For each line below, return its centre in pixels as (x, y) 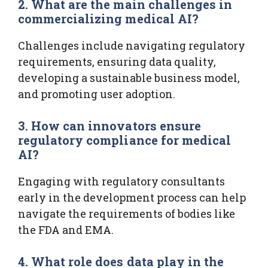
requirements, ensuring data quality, (117, 61)
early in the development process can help (132, 197)
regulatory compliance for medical (124, 140)
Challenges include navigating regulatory (132, 45)
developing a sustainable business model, (129, 77)
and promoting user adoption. (97, 94)
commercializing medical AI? (108, 18)
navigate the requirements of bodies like (127, 213)
